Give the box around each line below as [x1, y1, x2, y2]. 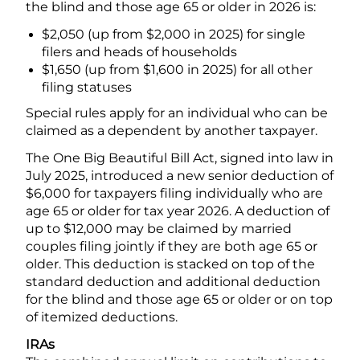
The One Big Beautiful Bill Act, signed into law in [26, 149, 333, 166]
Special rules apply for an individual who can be [26, 104, 328, 121]
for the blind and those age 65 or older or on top [26, 291, 333, 307]
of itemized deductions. [26, 309, 178, 325]
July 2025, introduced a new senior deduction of [26, 167, 333, 183]
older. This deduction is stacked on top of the [26, 256, 315, 272]
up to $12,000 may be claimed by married [26, 220, 292, 236]
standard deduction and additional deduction [26, 273, 321, 289]
